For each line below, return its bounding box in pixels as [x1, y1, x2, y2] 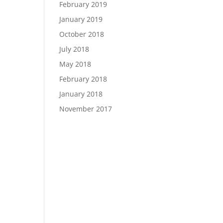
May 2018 [59, 59, 92, 69]
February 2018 [59, 74, 108, 84]
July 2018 [59, 44, 90, 54]
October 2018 [59, 29, 105, 39]
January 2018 [59, 89, 103, 99]
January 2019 [59, 14, 103, 24]
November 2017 [59, 104, 112, 113]
